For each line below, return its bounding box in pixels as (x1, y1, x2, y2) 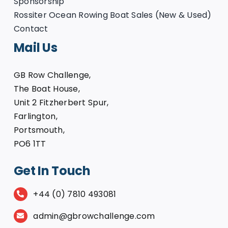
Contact (13, 22, 48, 35)
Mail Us (13, 39, 58, 56)
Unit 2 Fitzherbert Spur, (13, 96, 109, 108)
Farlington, (13, 110, 58, 122)
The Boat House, (13, 82, 80, 95)
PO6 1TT (13, 137, 46, 150)
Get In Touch (13, 162, 91, 179)
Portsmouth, (13, 124, 65, 136)
